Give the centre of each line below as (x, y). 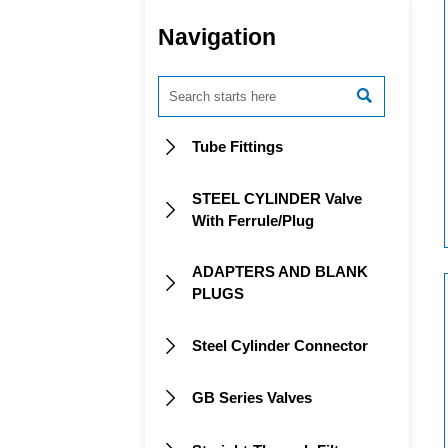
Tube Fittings (238, 147)
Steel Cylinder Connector (280, 345)
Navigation (217, 37)
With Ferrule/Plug (253, 221)
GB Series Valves (252, 398)
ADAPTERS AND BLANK (280, 271)
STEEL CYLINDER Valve (277, 199)
